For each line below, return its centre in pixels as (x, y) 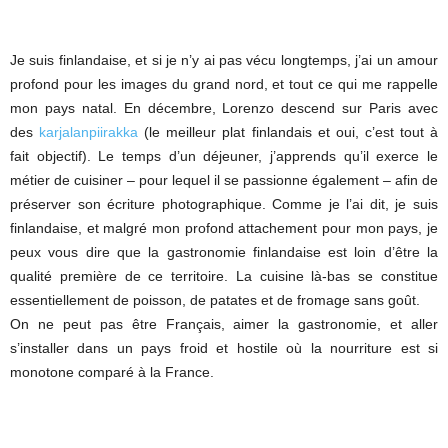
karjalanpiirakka (89, 131)
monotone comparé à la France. (112, 371)
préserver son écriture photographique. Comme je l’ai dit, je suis (224, 203)
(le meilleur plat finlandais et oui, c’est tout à (288, 131)
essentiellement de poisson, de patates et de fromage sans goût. (215, 299)
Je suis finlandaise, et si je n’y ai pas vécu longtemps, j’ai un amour (224, 59)
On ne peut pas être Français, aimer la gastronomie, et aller (224, 323)
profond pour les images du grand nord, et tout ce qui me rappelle (224, 83)
